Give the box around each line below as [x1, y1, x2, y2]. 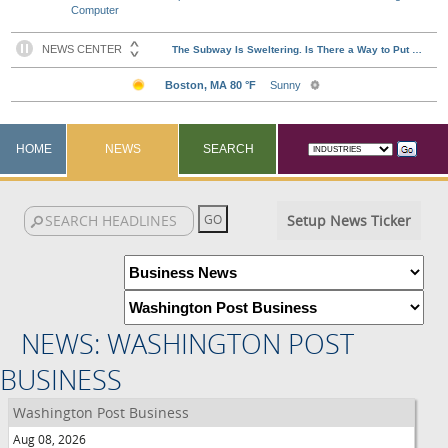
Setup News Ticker [286, 211, 411, 230]
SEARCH [202, 142, 254, 156]
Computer [71, 4, 120, 16]
